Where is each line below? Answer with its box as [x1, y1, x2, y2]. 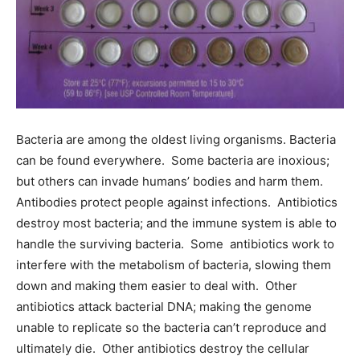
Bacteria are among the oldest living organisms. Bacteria [16, 131, 336, 147]
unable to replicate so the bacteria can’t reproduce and [16, 319, 326, 335]
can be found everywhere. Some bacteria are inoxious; [16, 152, 329, 168]
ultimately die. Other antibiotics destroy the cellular [16, 340, 309, 356]
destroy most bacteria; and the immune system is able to [16, 215, 337, 231]
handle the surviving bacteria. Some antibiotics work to [16, 235, 334, 252]
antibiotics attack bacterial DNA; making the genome [16, 298, 312, 314]
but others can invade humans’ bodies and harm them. [16, 173, 323, 189]
